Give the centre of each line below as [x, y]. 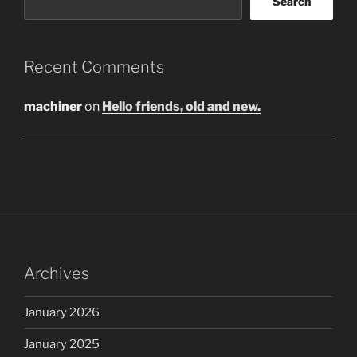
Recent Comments [94, 67]
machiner [53, 106]
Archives [57, 273]
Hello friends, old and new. [181, 106]
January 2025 [62, 345]
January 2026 [62, 313]
